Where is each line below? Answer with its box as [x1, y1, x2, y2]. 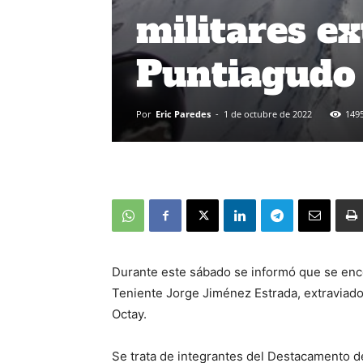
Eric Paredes [156, 108, 211, 120]
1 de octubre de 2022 [224, 108, 312, 120]
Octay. [112, 306, 147, 322]
